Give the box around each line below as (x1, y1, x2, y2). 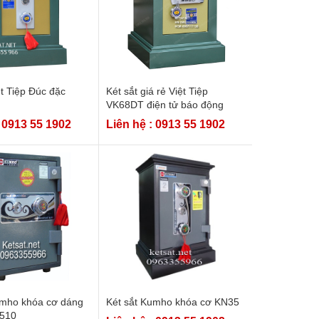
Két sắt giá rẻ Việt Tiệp (105, 85, 208, 97)
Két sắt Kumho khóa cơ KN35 (105, 296, 239, 308)
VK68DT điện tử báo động (105, 98, 224, 110)
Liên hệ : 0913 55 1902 (105, 117, 225, 130)
